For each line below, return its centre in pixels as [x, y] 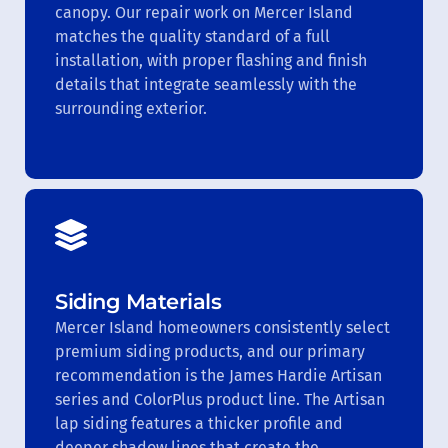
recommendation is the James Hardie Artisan [218, 375]
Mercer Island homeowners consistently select [222, 327]
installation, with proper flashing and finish [211, 60]
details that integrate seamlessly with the [206, 84]
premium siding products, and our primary [210, 351]
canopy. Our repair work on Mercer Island [204, 12]
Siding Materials [138, 301]
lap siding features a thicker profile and [199, 423]
